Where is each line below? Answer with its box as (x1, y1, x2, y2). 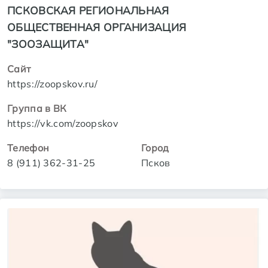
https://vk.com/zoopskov (7, 117, 118, 129)
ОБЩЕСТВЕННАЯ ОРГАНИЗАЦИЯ (7, 20, 187, 33)
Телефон (7, 141, 50, 154)
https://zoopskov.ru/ (7, 77, 98, 90)
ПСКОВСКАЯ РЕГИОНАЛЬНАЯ (7, 3, 169, 17)
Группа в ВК (7, 102, 67, 114)
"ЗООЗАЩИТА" (7, 36, 89, 50)
